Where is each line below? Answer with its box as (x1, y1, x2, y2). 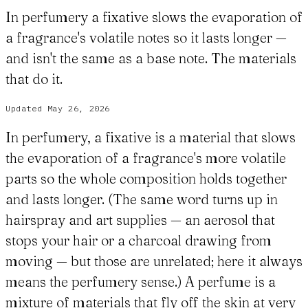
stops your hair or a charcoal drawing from (5, 232, 272, 250)
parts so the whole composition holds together (5, 170, 287, 188)
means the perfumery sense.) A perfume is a (5, 273, 276, 291)
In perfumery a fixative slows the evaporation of (5, 8, 302, 26)
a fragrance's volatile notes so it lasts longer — (5, 29, 287, 47)
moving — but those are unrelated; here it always (5, 252, 302, 270)
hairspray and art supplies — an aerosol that (5, 211, 275, 229)
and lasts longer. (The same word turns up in (5, 190, 278, 208)
